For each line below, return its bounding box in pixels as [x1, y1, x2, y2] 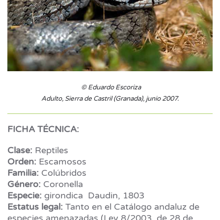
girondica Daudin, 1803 [42, 190, 144, 201]
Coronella [41, 178, 83, 190]
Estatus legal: [7, 201, 63, 212]
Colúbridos [39, 167, 86, 178]
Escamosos [36, 156, 86, 167]
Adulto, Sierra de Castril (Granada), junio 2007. [41, 94, 179, 103]
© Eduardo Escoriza [79, 83, 141, 91]
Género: [7, 178, 41, 190]
